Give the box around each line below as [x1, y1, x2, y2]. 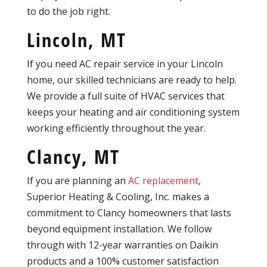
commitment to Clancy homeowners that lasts [26, 206, 231, 220]
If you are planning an [26, 174, 128, 188]
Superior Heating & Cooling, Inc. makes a [26, 190, 209, 204]
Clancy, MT [26, 144, 120, 170]
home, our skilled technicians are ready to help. [26, 73, 237, 87]
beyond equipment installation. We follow [26, 222, 212, 236]
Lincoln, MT [26, 27, 126, 53]
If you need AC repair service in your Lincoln [26, 57, 223, 71]
